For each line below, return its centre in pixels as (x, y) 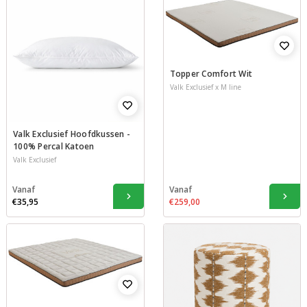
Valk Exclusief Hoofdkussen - (72, 134)
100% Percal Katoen (54, 146)
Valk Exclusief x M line (205, 87)
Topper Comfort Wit (211, 74)
